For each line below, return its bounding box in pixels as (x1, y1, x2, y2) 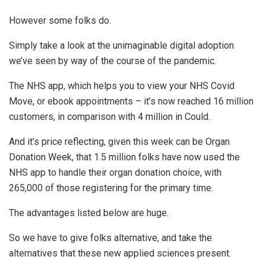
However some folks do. (9, 15, 111, 27)
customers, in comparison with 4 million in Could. (9, 111, 210, 123)
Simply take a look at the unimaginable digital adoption (9, 40, 234, 52)
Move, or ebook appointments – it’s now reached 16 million (9, 96, 254, 107)
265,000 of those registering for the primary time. (9, 182, 213, 194)
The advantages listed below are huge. (9, 207, 169, 219)
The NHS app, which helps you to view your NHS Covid (9, 80, 235, 92)
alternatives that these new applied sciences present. (9, 248, 231, 259)
